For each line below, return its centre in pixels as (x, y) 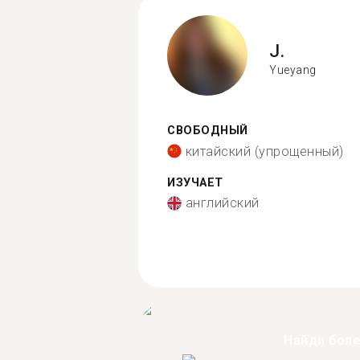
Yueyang (293, 70)
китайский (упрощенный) (264, 151)
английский (222, 203)
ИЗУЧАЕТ (195, 182)
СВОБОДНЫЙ (208, 131)
